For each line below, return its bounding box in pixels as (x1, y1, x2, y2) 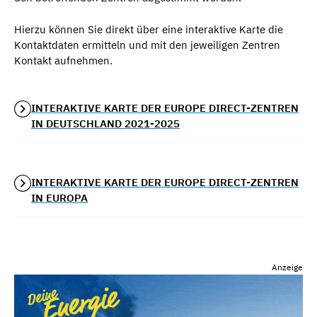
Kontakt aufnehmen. (14, 53, 113, 67)
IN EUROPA (31, 190, 88, 204)
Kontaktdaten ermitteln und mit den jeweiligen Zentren (14, 38, 280, 52)
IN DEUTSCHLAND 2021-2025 (31, 116, 180, 130)
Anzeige (271, 261, 303, 272)
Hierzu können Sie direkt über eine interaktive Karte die (14, 22, 283, 36)
